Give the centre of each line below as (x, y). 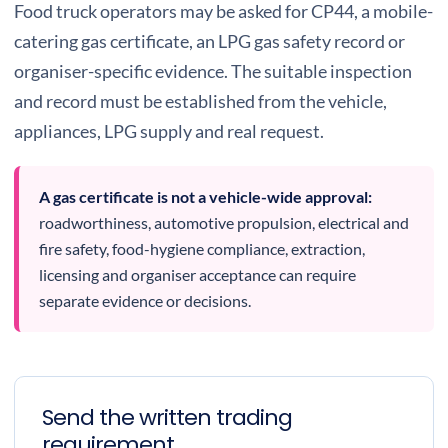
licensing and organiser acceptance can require (197, 274)
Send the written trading (167, 417)
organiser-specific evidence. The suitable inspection (213, 71)
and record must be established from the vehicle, (200, 101)
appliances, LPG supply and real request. (169, 131)
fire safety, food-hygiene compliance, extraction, (202, 248)
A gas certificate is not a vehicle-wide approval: (205, 196)
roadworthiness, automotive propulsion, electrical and (224, 222)
